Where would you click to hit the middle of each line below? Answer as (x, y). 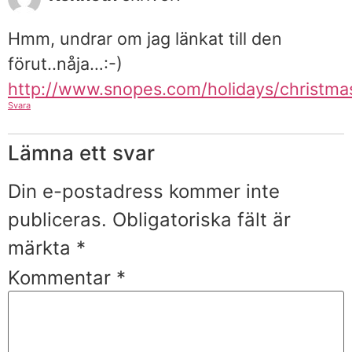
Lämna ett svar (81, 153)
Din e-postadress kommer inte (144, 192)
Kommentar (62, 277)
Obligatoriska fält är (202, 220)
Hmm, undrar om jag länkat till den (145, 39)
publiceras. (57, 220)
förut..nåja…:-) (65, 64)
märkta (42, 248)
